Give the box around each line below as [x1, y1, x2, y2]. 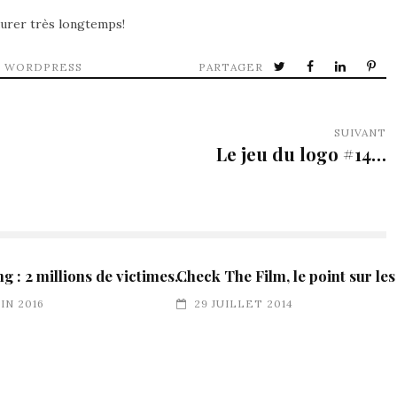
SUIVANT [334, 125, 386, 139]
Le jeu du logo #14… [216, 141, 386, 166]
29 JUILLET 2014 [193, 296, 293, 310]
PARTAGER [198, 59, 263, 74]
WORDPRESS [4, 59, 82, 74]
